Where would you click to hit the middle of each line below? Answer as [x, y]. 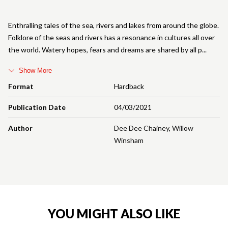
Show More [35, 70]
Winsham [129, 140]
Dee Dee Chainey [141, 128]
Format [21, 86]
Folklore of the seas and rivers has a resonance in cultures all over [111, 37]
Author [20, 128]
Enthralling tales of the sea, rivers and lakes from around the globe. [113, 25]
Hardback [129, 86]
